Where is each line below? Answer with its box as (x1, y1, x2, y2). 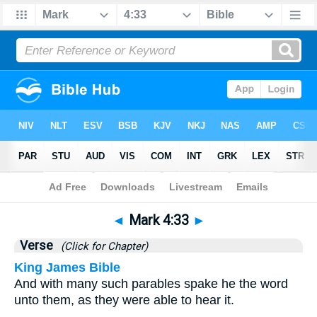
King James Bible (14, 260, 120, 275)
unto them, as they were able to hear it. (14, 293, 234, 307)
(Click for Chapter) (55, 240, 148, 253)
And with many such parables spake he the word (14, 277, 288, 291)
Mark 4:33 (125, 212, 192, 229)
